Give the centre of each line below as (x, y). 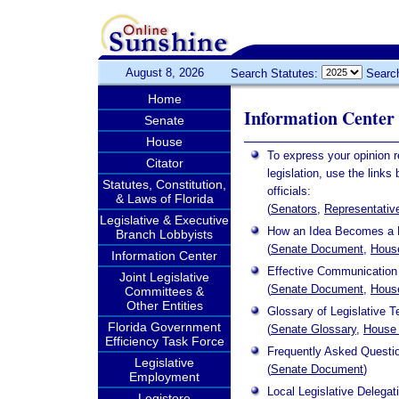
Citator (164, 163)
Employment (164, 377)
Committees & (164, 291)
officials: (289, 191)
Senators (294, 209)
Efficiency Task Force (164, 341)
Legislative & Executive (164, 220)
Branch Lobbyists (164, 234)
